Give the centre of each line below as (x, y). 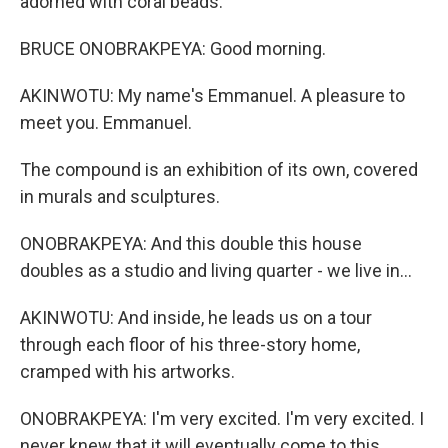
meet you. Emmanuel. (106, 122)
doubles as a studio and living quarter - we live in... (216, 270)
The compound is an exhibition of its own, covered (219, 169)
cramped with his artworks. (127, 371)
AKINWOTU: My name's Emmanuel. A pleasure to (212, 95)
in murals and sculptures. (120, 196)
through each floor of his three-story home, (190, 344)
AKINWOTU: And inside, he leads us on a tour (196, 317)
